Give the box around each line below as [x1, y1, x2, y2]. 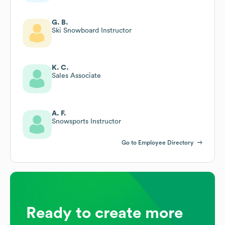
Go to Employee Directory [122, 139, 194, 146]
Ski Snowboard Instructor [52, 27, 132, 34]
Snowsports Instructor [52, 118, 121, 125]
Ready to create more [26, 204, 183, 221]
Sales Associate [52, 72, 101, 79]
